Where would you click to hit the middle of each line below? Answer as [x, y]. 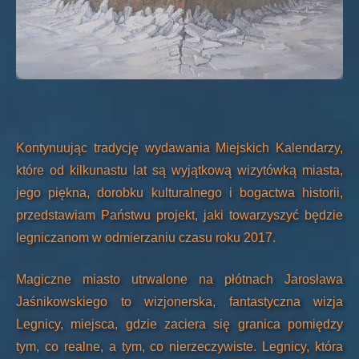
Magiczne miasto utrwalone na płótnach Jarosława [179, 280]
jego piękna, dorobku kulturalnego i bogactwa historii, [179, 193]
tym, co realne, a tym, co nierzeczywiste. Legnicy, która [179, 347]
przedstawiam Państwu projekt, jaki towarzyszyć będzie [179, 216]
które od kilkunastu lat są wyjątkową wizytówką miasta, [179, 171]
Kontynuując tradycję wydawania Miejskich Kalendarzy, [179, 148]
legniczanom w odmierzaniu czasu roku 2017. [146, 238]
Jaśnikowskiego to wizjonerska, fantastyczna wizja [179, 302]
